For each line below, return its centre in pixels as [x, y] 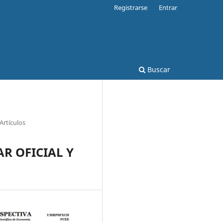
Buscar [158, 69]
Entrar [168, 7]
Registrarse [131, 7]
